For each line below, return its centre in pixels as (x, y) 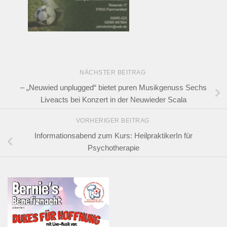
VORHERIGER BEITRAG (113, 121)
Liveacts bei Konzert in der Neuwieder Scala (113, 99)
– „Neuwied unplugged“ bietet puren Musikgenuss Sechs (113, 87)
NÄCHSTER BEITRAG (113, 72)
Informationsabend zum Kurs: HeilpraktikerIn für (113, 135)
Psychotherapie (113, 147)
